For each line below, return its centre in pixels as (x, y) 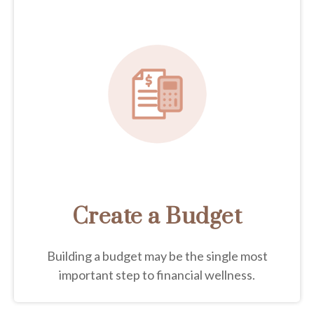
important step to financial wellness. (157, 274)
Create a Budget (157, 217)
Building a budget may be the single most (157, 255)
